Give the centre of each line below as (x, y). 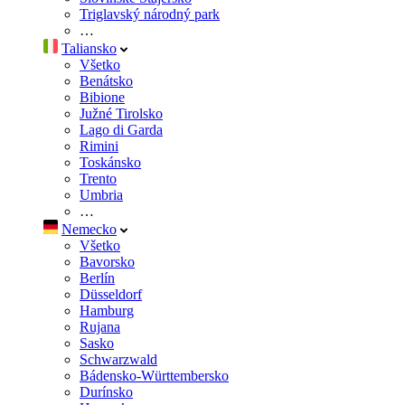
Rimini (99, 146)
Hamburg (107, 310)
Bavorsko (107, 261)
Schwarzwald (118, 359)
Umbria (101, 194)
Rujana (100, 326)
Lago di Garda (121, 129)
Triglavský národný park (150, 14)
